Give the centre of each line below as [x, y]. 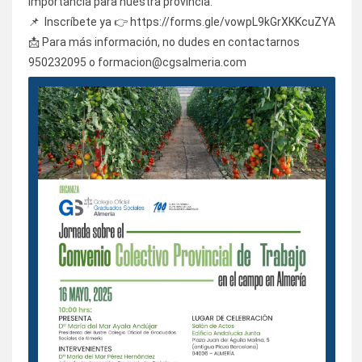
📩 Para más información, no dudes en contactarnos [164, 42]
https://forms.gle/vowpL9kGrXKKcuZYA [233, 22]
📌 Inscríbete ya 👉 [79, 22]
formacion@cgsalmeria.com [172, 63]
